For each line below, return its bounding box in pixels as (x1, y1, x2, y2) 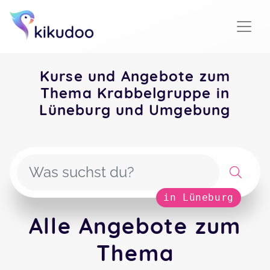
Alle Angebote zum (28, 212, 242, 239)
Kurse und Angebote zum (39, 67, 231, 85)
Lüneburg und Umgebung (39, 101, 231, 119)
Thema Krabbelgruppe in (40, 84, 230, 102)
